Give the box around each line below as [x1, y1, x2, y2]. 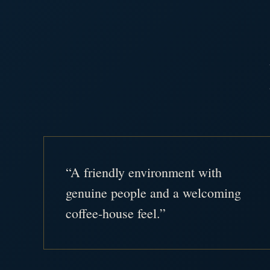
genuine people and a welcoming [66, 184, 241, 201]
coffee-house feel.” [66, 204, 166, 222]
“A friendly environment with [66, 163, 222, 181]
